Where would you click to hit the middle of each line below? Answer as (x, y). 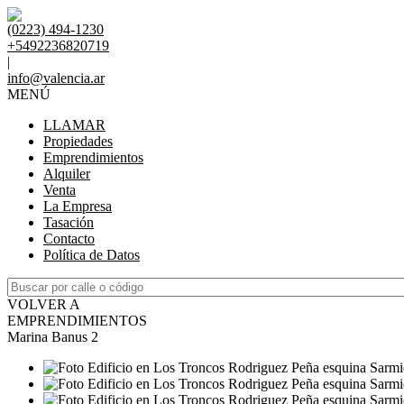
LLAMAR (74, 125)
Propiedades (78, 141)
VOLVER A (44, 304)
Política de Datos (92, 255)
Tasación (69, 222)
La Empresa (78, 206)
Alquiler (67, 174)
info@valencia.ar (56, 78)
